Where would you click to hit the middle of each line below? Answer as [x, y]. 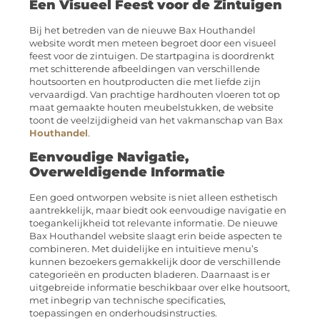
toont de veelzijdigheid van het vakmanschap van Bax [156, 120]
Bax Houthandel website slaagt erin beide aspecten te [156, 236]
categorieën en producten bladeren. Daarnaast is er [150, 275]
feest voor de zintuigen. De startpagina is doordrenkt [152, 56]
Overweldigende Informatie [127, 172]
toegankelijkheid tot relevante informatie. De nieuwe [154, 224]
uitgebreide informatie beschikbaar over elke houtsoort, [160, 288]
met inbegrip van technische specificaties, [127, 301]
